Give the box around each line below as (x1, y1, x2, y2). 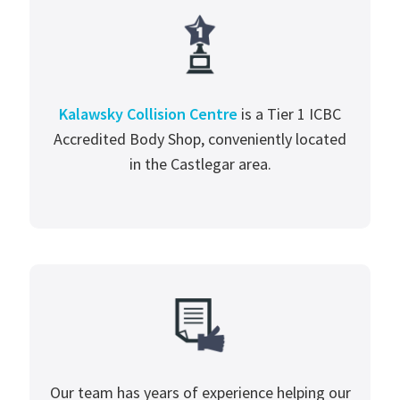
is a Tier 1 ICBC (237, 103, 341, 124)
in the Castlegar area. (129, 153, 271, 174)
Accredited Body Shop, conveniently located (54, 128, 346, 149)
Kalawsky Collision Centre (59, 103, 237, 124)
